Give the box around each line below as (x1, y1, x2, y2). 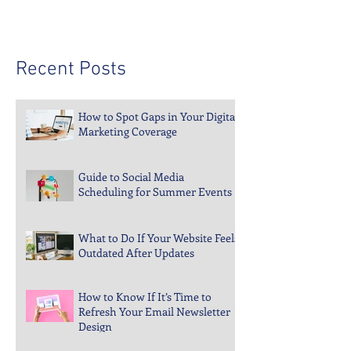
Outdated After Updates (78, 280, 194, 295)
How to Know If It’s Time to (78, 324, 212, 339)
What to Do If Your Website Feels (78, 265, 239, 280)
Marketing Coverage (78, 158, 177, 174)
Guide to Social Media (78, 204, 184, 219)
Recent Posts (16, 92, 126, 117)
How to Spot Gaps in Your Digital (78, 143, 238, 159)
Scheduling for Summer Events (78, 219, 232, 234)
